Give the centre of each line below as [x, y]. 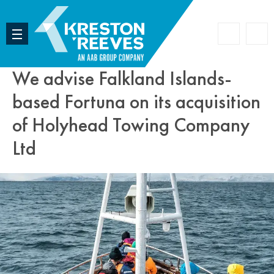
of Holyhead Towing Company [131, 125]
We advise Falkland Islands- [122, 79]
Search [243, 39]
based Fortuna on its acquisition [136, 102]
